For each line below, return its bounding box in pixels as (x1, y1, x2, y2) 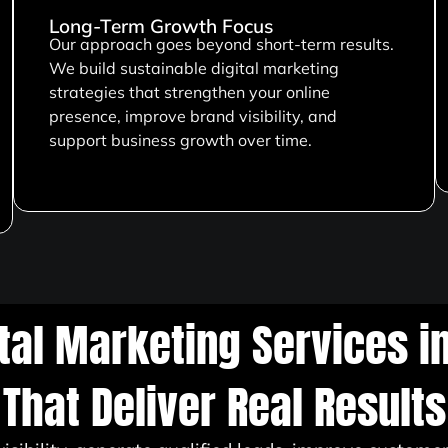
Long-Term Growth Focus (49, 13, 274, 38)
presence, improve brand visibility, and (49, 105, 338, 126)
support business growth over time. (49, 129, 313, 150)
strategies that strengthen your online (49, 81, 331, 102)
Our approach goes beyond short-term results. (49, 33, 395, 54)
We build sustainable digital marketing (49, 57, 340, 78)
